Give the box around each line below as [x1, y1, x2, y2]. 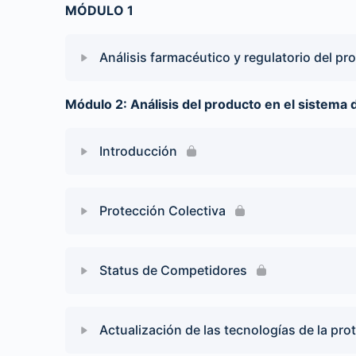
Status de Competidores [99, 262, 247, 278]
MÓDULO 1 [65, 2, 133, 18]
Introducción [99, 143, 177, 159]
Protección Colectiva [99, 203, 226, 219]
